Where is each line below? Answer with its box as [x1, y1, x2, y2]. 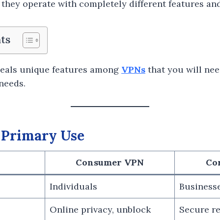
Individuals [50, 180, 97, 192]
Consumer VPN [76, 156, 144, 168]
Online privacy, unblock [50, 203, 151, 215]
